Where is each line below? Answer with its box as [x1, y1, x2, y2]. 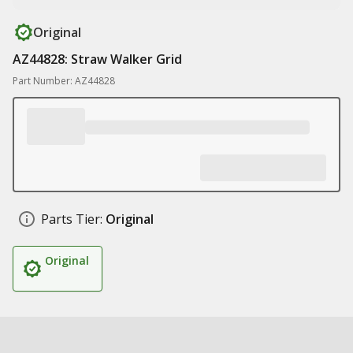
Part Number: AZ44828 [13, 74, 115, 87]
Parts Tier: [41, 210, 102, 228]
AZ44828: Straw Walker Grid [13, 50, 182, 68]
